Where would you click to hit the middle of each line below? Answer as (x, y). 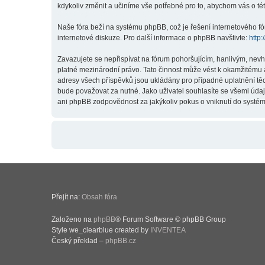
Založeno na (72, 219)
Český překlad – (78, 241)
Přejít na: (67, 197)
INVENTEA (168, 230)
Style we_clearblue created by (101, 230)
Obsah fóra (99, 197)
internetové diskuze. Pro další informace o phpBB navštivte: (153, 38)
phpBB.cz (121, 241)
